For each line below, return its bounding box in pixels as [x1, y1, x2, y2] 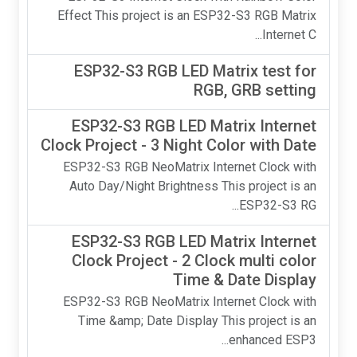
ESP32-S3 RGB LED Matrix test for [84, 61, 326, 80]
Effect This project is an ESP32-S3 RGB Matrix [67, 8, 326, 23]
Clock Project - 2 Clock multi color [81, 251, 326, 270]
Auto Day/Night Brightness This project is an [79, 178, 326, 194]
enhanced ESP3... [238, 332, 326, 347]
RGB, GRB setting [203, 80, 326, 100]
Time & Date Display [182, 270, 326, 289]
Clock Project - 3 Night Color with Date [50, 135, 326, 155]
